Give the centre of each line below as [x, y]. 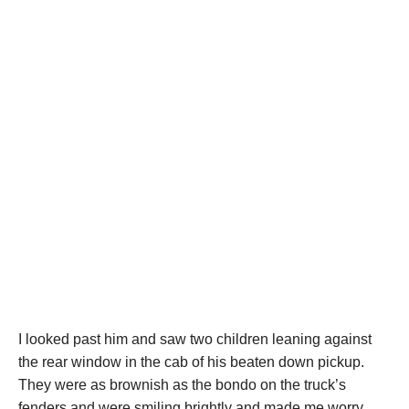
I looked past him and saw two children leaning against [195, 340]
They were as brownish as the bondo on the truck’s [182, 385]
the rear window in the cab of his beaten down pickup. [191, 362]
